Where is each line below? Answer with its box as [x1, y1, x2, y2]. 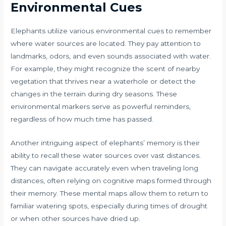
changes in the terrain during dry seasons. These [11, 90, 178, 98]
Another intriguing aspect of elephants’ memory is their [11, 139, 200, 147]
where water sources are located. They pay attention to [11, 39, 201, 48]
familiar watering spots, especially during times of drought [11, 202, 208, 210]
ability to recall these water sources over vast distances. [11, 151, 201, 159]
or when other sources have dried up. [11, 214, 141, 222]
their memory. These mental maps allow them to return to [11, 189, 209, 197]
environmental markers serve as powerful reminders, [11, 102, 191, 111]
